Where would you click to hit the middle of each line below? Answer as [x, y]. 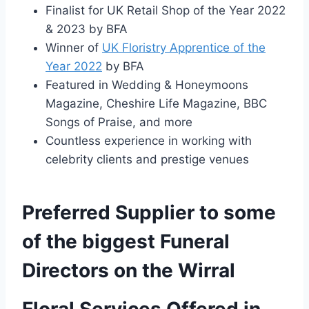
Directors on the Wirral [129, 271]
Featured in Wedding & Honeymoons [147, 85]
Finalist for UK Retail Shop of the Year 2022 [166, 11]
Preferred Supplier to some [149, 213]
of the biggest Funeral [126, 242]
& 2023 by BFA [87, 29]
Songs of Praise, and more [119, 122]
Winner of [74, 48]
